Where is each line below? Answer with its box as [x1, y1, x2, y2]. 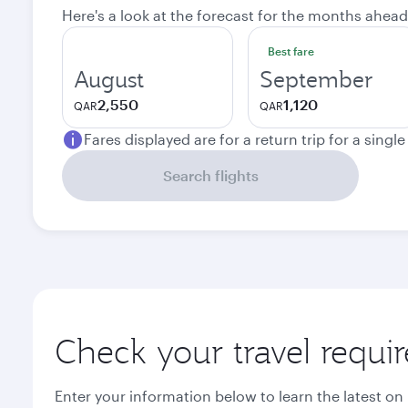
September [260, 65, 373, 94]
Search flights [162, 167, 259, 184]
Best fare [268, 45, 314, 57]
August [74, 65, 144, 94]
